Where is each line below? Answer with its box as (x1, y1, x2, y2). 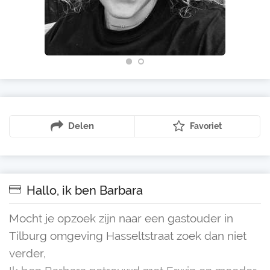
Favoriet (190, 121, 222, 131)
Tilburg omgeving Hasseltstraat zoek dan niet (9, 229, 246, 242)
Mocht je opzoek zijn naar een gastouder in (9, 212, 233, 225)
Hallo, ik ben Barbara (24, 183, 143, 198)
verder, (9, 246, 46, 260)
